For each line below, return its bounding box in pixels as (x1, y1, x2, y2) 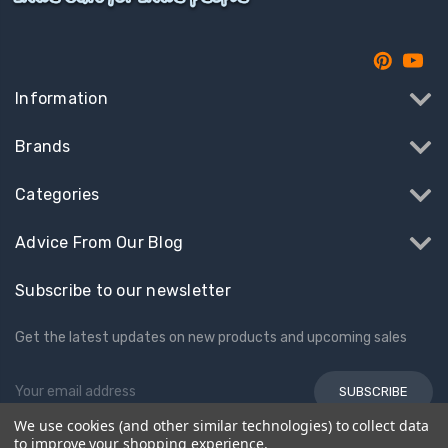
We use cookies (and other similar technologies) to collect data (14, 416, 429, 435)
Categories (15, 184, 100, 204)
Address (15, 393, 67, 411)
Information (15, 88, 108, 108)
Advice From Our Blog (15, 232, 183, 252)
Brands (15, 136, 71, 156)
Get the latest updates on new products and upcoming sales (15, 328, 407, 346)
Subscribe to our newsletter (15, 280, 231, 300)
